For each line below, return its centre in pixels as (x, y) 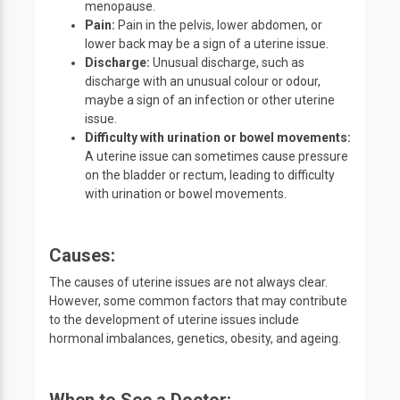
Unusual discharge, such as (227, 62)
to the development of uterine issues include (174, 320)
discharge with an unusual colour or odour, (203, 81)
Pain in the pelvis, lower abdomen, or (219, 25)
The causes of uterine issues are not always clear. (188, 282)
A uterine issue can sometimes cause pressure (217, 156)
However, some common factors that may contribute (198, 301)
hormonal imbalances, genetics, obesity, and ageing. (195, 338)
